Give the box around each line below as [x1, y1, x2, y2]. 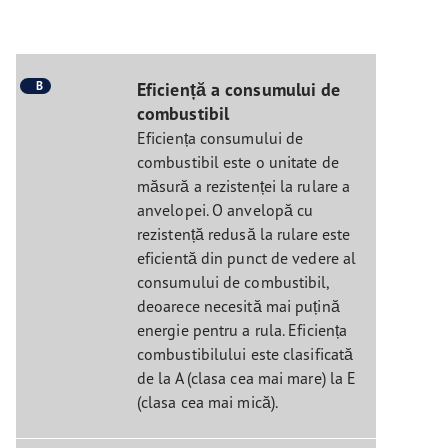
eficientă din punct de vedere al [136, 247, 357, 268]
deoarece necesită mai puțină [136, 295, 340, 316]
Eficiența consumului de [136, 127, 304, 148]
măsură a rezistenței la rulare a [136, 175, 351, 196]
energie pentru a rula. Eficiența [136, 319, 348, 340]
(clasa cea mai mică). [136, 391, 279, 412]
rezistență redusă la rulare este [136, 223, 351, 244]
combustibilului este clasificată [136, 343, 354, 364]
